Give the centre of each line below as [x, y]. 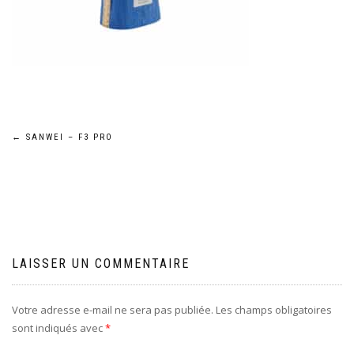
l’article [51, 211]
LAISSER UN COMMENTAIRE [101, 264]
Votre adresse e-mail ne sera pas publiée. [113, 310]
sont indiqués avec [58, 328]
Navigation [71, 145]
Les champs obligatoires [274, 310]
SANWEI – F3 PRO [68, 137]
